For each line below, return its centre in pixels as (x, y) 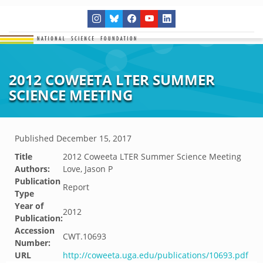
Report (76, 187)
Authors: (32, 169)
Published (36, 138)
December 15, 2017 (94, 138)
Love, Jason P (88, 169)
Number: (33, 243)
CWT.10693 (85, 236)
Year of (29, 206)
